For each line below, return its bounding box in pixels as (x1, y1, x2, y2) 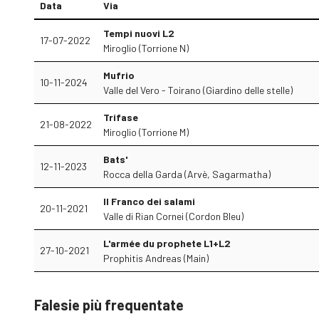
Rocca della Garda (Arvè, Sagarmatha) (103, 168, 271, 180)
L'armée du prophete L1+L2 (103, 237, 231, 249)
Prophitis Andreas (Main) (103, 252, 209, 264)
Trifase (103, 111, 138, 123)
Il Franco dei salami (103, 195, 195, 207)
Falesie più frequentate (34, 296, 184, 313)
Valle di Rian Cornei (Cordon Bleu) (103, 210, 244, 222)
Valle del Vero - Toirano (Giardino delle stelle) (103, 84, 293, 96)
